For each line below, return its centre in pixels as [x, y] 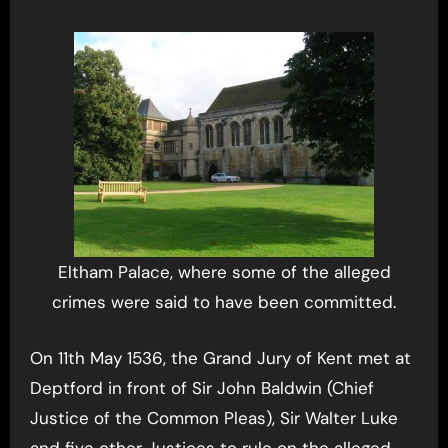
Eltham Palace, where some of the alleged [224, 272]
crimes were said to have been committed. [224, 302]
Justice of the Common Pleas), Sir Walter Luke [213, 417]
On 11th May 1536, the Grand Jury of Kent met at [36, 357]
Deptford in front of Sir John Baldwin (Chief [201, 387]
